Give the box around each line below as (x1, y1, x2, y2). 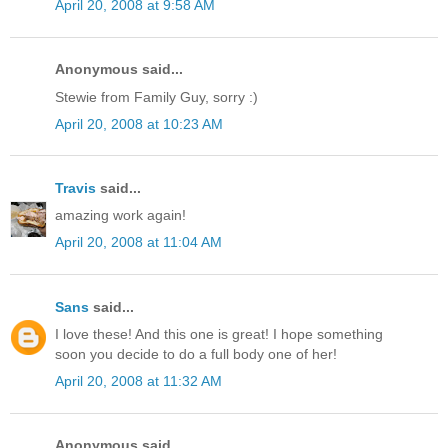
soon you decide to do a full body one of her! (55, 345, 337, 362)
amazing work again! (55, 207, 186, 224)
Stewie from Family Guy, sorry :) (55, 88, 258, 105)
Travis (55, 180, 96, 197)
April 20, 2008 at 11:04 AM (55, 234, 222, 251)
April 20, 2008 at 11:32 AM (55, 372, 222, 389)
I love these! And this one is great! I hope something (55, 325, 383, 342)
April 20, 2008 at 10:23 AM (55, 115, 223, 132)
